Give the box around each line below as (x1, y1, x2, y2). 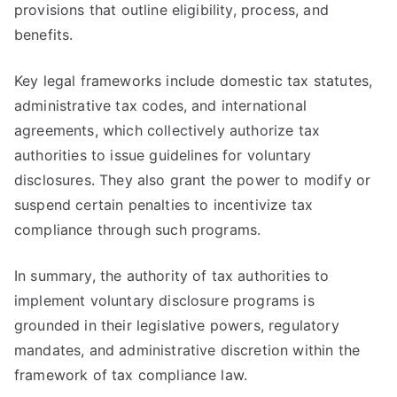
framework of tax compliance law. (14, 366, 248, 384)
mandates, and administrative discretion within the (14, 341, 361, 359)
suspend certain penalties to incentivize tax (14, 196, 314, 214)
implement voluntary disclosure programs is (14, 292, 315, 309)
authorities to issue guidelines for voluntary (14, 146, 312, 164)
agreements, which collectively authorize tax (14, 121, 321, 139)
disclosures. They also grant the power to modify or (14, 171, 371, 189)
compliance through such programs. (14, 221, 261, 238)
